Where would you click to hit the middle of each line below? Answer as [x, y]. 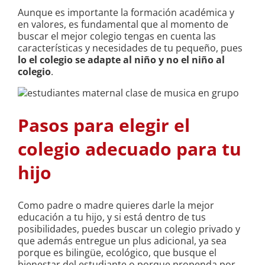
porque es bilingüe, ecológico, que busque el [117, 253]
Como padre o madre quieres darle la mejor [116, 206]
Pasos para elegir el [104, 125]
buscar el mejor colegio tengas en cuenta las [117, 36]
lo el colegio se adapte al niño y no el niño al [121, 60]
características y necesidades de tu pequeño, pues [130, 48]
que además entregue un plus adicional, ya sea [122, 241]
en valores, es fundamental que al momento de [123, 25]
